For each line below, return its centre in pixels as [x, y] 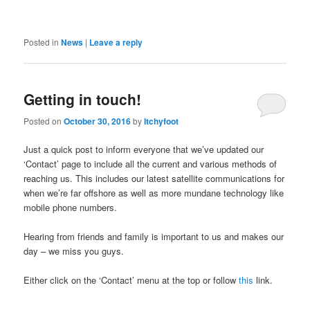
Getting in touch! [83, 99]
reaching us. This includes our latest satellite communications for [154, 178]
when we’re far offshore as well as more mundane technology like [154, 192]
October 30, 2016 [98, 121]
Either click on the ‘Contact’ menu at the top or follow [131, 280]
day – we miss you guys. [74, 250]
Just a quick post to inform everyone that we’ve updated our [144, 149]
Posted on [44, 120]
